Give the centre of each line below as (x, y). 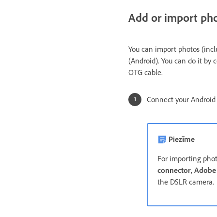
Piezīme (182, 139)
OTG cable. (146, 73)
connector (174, 170)
